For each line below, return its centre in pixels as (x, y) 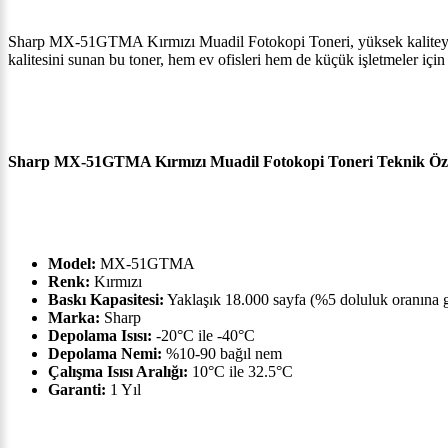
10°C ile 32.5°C (240, 372)
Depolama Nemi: (105, 354)
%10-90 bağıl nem (222, 354)
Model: (72, 264)
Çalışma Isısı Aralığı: (118, 372)
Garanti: (77, 390)
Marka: (74, 318)
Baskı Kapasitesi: (106, 300)
